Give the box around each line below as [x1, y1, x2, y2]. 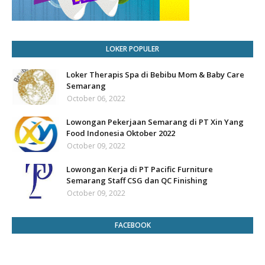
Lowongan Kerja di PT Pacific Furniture [66, 164, 213, 174]
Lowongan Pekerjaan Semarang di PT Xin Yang [66, 117, 244, 127]
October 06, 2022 [67, 93, 125, 104]
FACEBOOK [114, 220, 151, 230]
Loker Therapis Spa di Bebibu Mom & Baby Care [66, 69, 244, 80]
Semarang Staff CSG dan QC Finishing [66, 175, 208, 186]
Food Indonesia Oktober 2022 [66, 128, 175, 138]
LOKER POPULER [106, 44, 159, 54]
